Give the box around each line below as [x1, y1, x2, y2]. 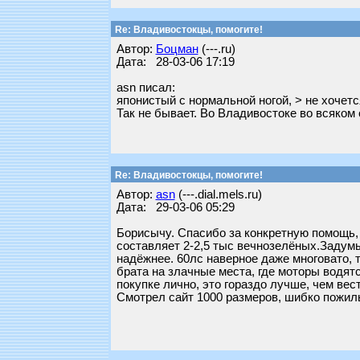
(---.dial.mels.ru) [174, 188, 262, 201]
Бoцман [155, 43, 198, 55]
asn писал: [116, 81, 175, 94]
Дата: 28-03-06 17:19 [116, 55, 235, 68]
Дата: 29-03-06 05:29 [116, 201, 235, 214]
